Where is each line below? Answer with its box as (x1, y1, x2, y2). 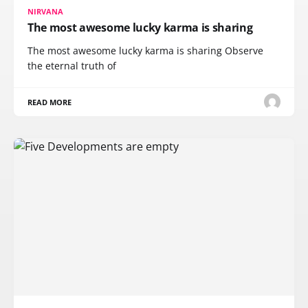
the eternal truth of (27, 58, 116, 72)
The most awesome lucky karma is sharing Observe (27, 43, 263, 57)
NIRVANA (27, 5, 64, 16)
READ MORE (27, 96, 72, 107)
